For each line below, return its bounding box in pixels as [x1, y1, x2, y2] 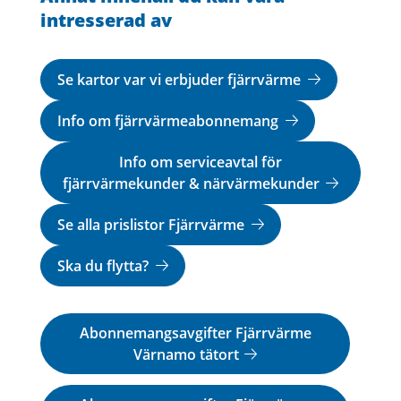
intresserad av [40, 7, 172, 32]
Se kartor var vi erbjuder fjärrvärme [57, 69, 304, 90]
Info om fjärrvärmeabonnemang [57, 110, 282, 131]
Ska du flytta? [57, 255, 152, 276]
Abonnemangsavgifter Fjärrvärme [79, 322, 311, 343]
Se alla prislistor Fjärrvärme [57, 214, 248, 235]
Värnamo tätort [133, 344, 239, 364]
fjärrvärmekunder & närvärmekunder [62, 173, 323, 193]
